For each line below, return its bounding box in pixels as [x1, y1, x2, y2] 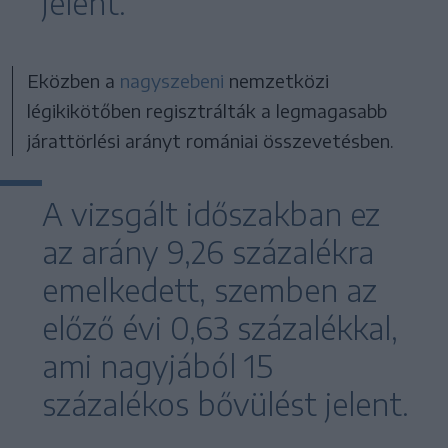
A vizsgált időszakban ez [42, 194, 380, 233]
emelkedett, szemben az [42, 270, 377, 309]
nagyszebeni [120, 68, 225, 92]
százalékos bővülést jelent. [42, 384, 409, 423]
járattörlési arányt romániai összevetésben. [27, 128, 395, 152]
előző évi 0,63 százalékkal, [42, 308, 398, 347]
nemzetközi [224, 68, 330, 92]
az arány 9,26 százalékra [42, 232, 374, 271]
